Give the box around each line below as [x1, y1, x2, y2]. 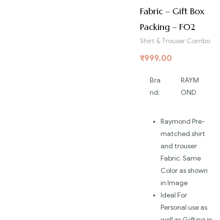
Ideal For [161, 191, 187, 199]
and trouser [161, 141, 197, 150]
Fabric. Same [161, 154, 201, 163]
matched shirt [161, 129, 205, 138]
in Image [161, 178, 188, 187]
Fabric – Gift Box [140, 5, 204, 17]
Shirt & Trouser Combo [140, 36, 210, 45]
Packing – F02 [140, 21, 195, 32]
